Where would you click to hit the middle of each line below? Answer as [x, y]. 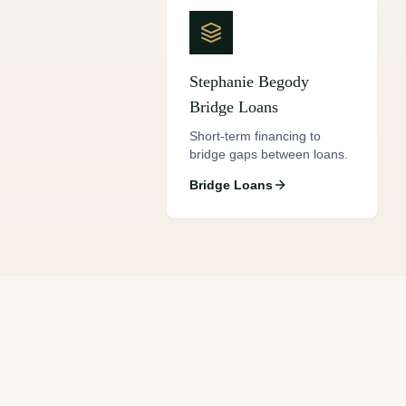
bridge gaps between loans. [269, 154]
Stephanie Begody [249, 82]
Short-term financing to [255, 136]
